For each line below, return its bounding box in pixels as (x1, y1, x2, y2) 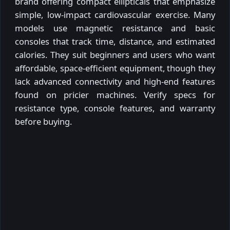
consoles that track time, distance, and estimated (15, 35, 215, 47)
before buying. (15, 115, 72, 127)
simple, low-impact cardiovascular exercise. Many (15, 8, 215, 21)
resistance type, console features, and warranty (15, 102, 215, 114)
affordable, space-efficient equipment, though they (15, 62, 215, 74)
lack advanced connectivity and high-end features (15, 75, 215, 87)
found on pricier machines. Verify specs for (15, 88, 215, 101)
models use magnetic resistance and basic (15, 22, 215, 34)
